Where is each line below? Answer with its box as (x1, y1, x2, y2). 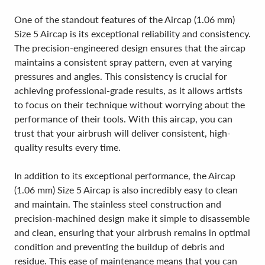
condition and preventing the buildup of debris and (14, 241, 225, 252)
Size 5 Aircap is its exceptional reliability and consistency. (14, 28, 251, 39)
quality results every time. (14, 141, 121, 153)
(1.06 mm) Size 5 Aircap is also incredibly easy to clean (14, 184, 238, 195)
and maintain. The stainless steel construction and (14, 198, 221, 209)
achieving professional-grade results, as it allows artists (14, 85, 243, 96)
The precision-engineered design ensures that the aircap (14, 42, 245, 53)
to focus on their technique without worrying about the (14, 99, 245, 110)
